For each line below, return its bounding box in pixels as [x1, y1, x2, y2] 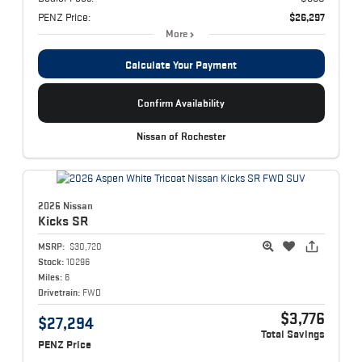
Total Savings [260, 327, 325, 340]
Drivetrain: [37, 286, 80, 297]
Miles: [37, 271, 62, 282]
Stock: [37, 255, 64, 267]
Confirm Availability [137, 97, 225, 110]
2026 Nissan [37, 199, 93, 212]
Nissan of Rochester [137, 130, 225, 142]
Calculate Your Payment [125, 57, 237, 71]
